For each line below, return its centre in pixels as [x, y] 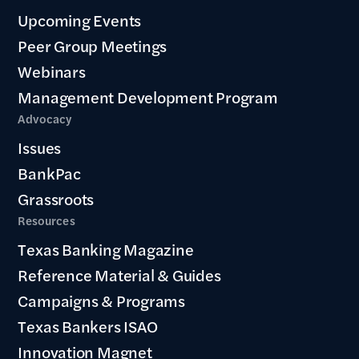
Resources [46, 220]
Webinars [52, 71]
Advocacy [45, 118]
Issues [40, 147]
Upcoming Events [80, 20]
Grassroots [56, 198]
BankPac [49, 173]
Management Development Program [148, 97]
